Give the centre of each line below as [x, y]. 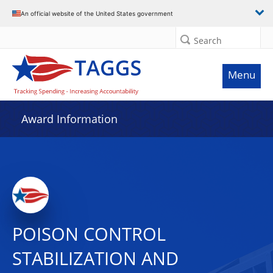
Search [208, 41]
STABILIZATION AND [95, 258]
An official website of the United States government [97, 13]
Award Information [69, 119]
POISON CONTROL [89, 234]
